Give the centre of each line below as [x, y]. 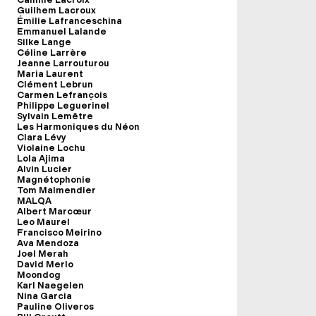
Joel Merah [43, 254]
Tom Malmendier [56, 190]
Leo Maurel [43, 222]
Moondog [39, 275]
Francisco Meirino [59, 232]
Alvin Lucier [44, 169]
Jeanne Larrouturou [63, 63]
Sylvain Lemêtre [55, 116]
